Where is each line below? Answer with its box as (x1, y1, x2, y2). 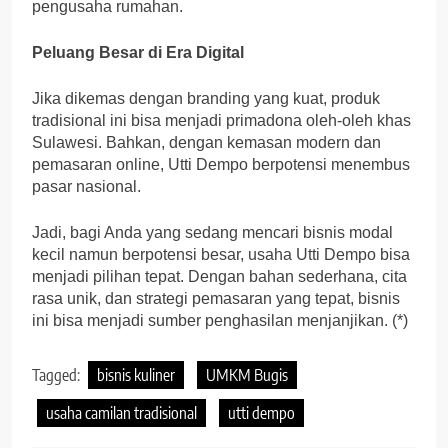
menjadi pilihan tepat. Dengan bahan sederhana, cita (32, 268, 407, 286)
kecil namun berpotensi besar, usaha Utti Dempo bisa (32, 246, 410, 264)
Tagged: (32, 365, 83, 386)
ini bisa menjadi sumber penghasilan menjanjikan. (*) (32, 312, 408, 330)
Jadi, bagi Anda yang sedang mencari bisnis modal (32, 224, 393, 242)
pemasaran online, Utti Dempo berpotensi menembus (32, 156, 410, 174)
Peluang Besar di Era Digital (32, 44, 244, 62)
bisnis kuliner (97, 365, 175, 386)
